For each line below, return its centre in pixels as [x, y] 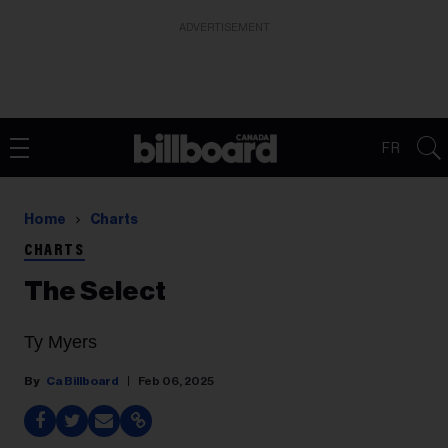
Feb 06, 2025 [176, 381]
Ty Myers [60, 342]
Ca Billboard [82, 381]
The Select [95, 291]
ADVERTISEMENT [224, 27]
